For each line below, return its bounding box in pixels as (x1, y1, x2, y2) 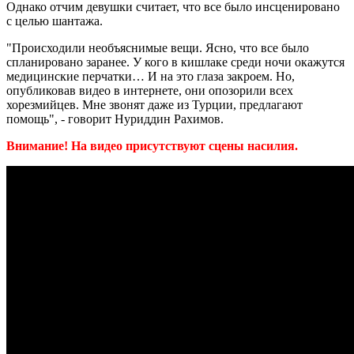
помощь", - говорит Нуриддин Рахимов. (6, 111, 224, 126)
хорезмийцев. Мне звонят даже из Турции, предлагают (6, 97, 303, 111)
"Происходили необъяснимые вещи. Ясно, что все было (6, 40, 309, 55)
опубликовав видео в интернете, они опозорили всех (6, 83, 293, 97)
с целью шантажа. (6, 13, 103, 28)
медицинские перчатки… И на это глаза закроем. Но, (6, 69, 295, 83)
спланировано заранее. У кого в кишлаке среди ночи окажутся (6, 55, 345, 69)
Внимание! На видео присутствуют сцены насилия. (6, 138, 298, 153)
